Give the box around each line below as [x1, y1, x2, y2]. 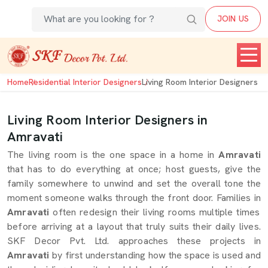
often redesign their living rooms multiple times [49, 206, 260, 218]
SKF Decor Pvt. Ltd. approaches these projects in [7, 234, 261, 247]
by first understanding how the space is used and [51, 249, 261, 261]
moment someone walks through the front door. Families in [7, 191, 261, 204]
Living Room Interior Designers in [7, 111, 208, 129]
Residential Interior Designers [29, 77, 142, 87]
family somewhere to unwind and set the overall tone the [7, 177, 261, 190]
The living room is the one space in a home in [7, 148, 219, 161]
